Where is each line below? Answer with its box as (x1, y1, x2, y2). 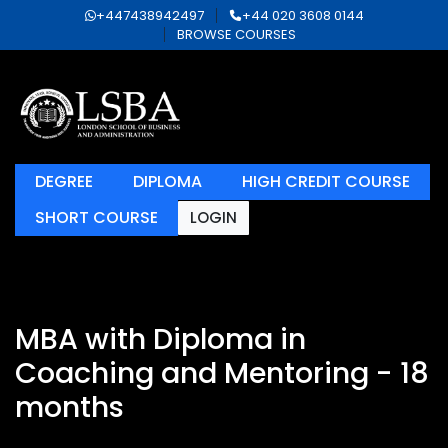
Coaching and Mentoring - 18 (15, 353, 429, 393)
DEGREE (35, 170, 93, 193)
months (15, 387, 124, 427)
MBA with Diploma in (15, 319, 306, 359)
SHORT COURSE (35, 206, 158, 229)
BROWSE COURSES (177, 25, 296, 44)
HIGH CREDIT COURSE (242, 170, 410, 193)
